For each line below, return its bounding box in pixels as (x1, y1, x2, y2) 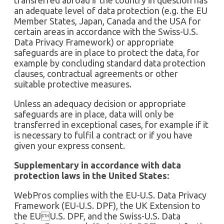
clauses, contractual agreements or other (14, 68, 178, 78)
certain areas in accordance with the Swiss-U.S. (14, 26, 198, 36)
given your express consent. (14, 140, 125, 150)
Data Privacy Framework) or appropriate (14, 36, 174, 47)
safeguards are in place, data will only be (14, 108, 174, 119)
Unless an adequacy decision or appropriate (14, 98, 186, 108)
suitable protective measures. (14, 78, 131, 89)
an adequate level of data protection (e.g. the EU (14, 5, 207, 15)
